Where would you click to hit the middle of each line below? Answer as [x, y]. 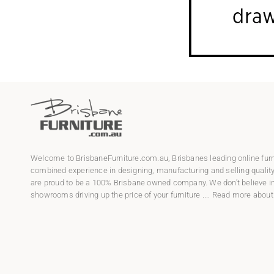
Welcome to [54, 158]
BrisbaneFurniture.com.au [122, 158]
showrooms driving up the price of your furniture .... [121, 194]
